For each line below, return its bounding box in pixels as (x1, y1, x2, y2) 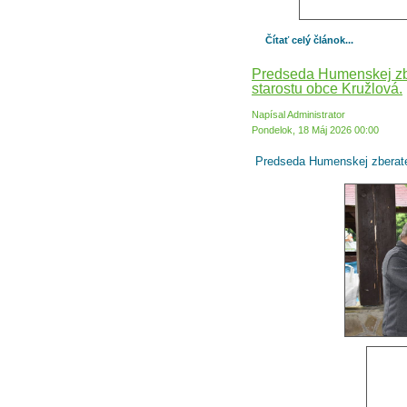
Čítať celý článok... (265, 35, 353, 45)
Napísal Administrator (252, 109, 348, 120)
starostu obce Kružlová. (252, 81, 402, 96)
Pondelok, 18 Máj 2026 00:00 (252, 124, 379, 135)
